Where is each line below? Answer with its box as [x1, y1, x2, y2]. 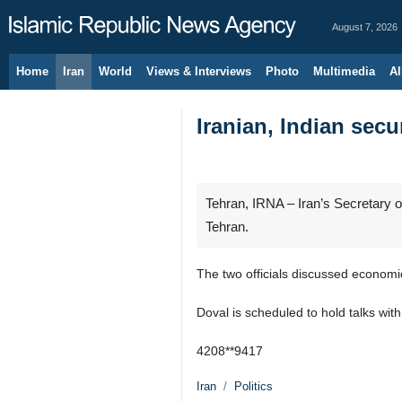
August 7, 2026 [332, 22, 398, 32]
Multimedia [313, 65, 375, 78]
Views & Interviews [146, 65, 251, 78]
